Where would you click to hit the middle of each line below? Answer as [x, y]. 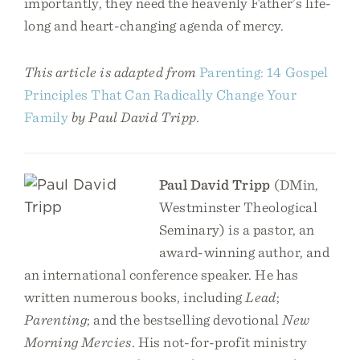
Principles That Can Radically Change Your [161, 94]
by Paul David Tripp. [135, 117]
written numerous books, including [135, 297]
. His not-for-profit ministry [219, 342]
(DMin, [295, 184]
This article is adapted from [110, 72]
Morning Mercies [78, 342]
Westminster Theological [238, 207]
